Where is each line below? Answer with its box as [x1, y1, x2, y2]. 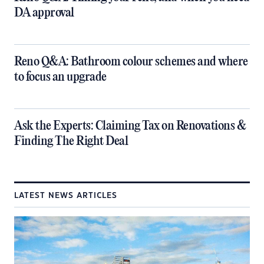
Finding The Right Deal [14, 134, 128, 149]
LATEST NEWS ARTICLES [14, 192, 117, 200]
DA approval [14, 6, 74, 21]
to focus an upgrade [14, 70, 107, 85]
